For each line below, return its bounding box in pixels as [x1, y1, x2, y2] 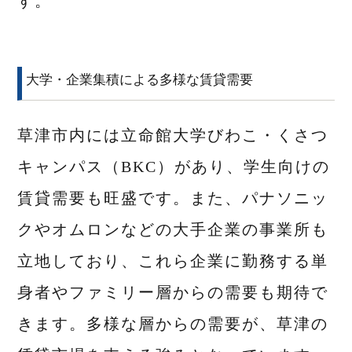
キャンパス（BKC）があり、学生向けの [17, 158, 331, 176]
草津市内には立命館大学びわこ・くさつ [17, 126, 329, 145]
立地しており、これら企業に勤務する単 [17, 252, 329, 270]
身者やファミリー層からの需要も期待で [17, 284, 329, 302]
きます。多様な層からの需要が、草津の [17, 315, 329, 333]
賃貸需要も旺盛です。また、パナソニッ [17, 189, 329, 207]
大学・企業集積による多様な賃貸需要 [26, 72, 254, 88]
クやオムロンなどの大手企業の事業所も [17, 221, 329, 239]
